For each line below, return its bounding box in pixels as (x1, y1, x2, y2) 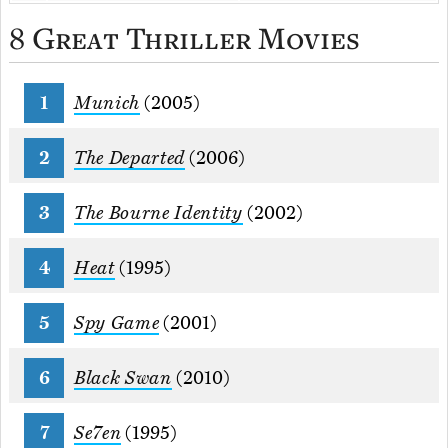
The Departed (74, 147, 185, 170)
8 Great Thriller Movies (9, 17, 360, 59)
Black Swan (74, 367, 172, 390)
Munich (74, 92, 140, 115)
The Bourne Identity (74, 202, 243, 225)
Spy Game (74, 312, 160, 335)
